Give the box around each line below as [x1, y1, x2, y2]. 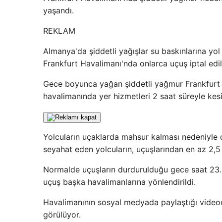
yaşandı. [43, 5, 74, 15]
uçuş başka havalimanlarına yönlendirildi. [43, 177, 196, 187]
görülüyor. [43, 210, 81, 220]
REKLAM [43, 26, 75, 36]
